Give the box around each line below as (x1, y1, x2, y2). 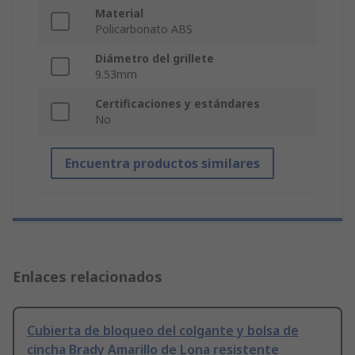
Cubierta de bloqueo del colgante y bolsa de (27, 322, 299, 340)
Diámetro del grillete (95, 51, 214, 67)
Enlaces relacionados (13, 267, 162, 287)
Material (95, 6, 143, 21)
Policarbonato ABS (95, 21, 193, 37)
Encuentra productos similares (65, 155, 260, 173)
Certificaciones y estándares (95, 96, 260, 112)
